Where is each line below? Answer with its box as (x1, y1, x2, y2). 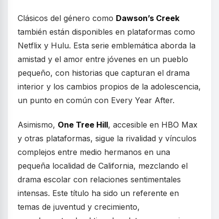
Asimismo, (18, 120, 58, 130)
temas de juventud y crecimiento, (18, 202, 140, 212)
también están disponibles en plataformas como (18, 27, 195, 37)
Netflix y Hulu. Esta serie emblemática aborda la (18, 41, 196, 50)
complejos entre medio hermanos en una (18, 147, 170, 157)
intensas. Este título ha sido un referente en (18, 188, 179, 198)
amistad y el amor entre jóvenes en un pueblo (18, 54, 188, 64)
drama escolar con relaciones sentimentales (18, 175, 181, 184)
